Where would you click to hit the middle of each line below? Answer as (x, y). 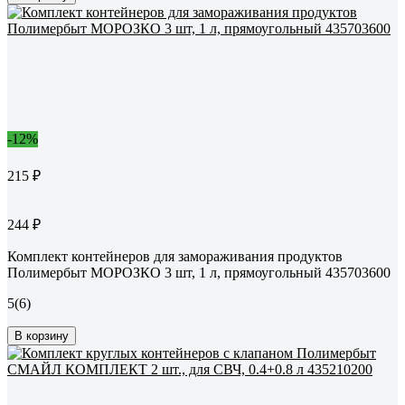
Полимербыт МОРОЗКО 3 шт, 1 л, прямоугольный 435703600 (199, 273)
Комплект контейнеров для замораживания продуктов (175, 257)
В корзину (42, 336)
